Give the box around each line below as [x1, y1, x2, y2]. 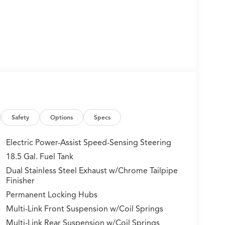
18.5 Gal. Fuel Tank [6, 152, 73, 162]
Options [50, 114, 73, 122]
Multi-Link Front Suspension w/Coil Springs [6, 204, 163, 214]
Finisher [6, 176, 35, 186]
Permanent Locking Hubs [6, 190, 97, 200]
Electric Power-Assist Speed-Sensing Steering [6, 138, 171, 148]
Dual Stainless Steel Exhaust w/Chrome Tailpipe [6, 166, 178, 176]
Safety [12, 114, 30, 122]
